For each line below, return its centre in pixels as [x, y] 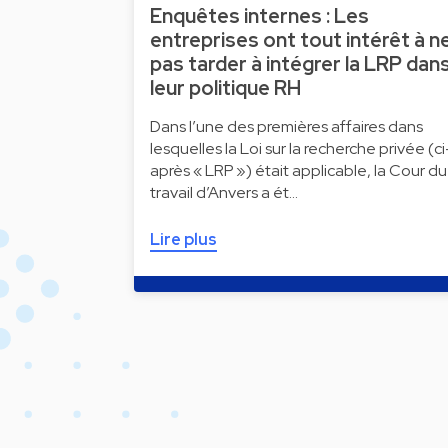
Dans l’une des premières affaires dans [286, 127]
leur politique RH [225, 88]
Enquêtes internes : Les [259, 16]
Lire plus [183, 240]
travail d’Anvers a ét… [224, 193]
